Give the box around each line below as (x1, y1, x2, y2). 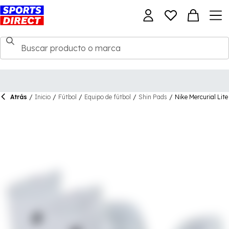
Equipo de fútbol (84, 93, 131, 101)
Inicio (35, 93, 51, 101)
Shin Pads (139, 93, 167, 101)
